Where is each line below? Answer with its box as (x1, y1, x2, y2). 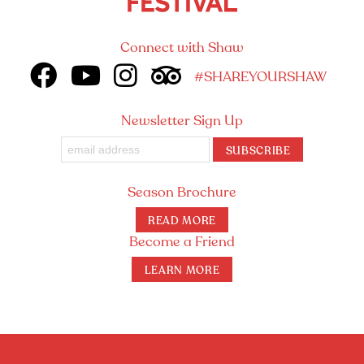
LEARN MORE (144, 265, 220, 277)
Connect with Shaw (120, 41, 244, 55)
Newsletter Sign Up (121, 114, 243, 128)
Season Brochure (128, 185, 236, 200)
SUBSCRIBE (225, 145, 291, 157)
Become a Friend (129, 235, 235, 249)
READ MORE (148, 215, 216, 227)
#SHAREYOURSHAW (194, 70, 327, 84)
